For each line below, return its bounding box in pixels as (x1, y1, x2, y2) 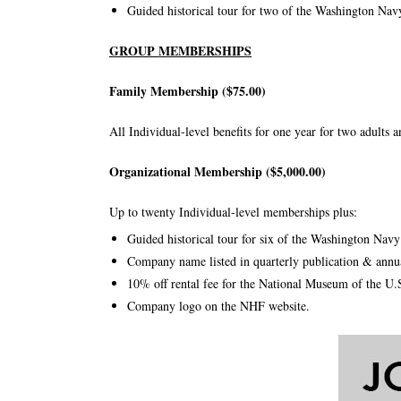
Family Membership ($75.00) (109, 81, 266, 100)
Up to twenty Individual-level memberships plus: (109, 203, 357, 220)
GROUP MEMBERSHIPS (109, 41, 252, 60)
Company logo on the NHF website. (127, 297, 310, 314)
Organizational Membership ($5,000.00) (109, 162, 326, 181)
